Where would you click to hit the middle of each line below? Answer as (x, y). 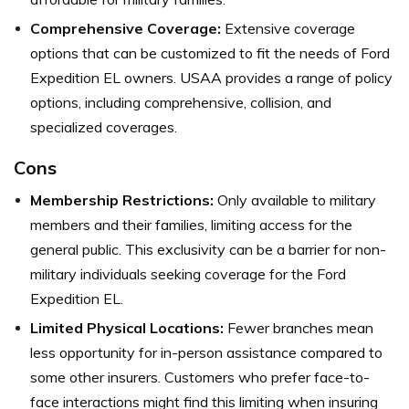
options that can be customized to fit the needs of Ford (210, 53)
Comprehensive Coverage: (126, 29)
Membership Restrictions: (122, 200)
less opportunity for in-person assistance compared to (206, 353)
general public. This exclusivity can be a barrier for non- (208, 250)
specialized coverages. (104, 127)
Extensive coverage (288, 29)
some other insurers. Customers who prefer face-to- (200, 378)
